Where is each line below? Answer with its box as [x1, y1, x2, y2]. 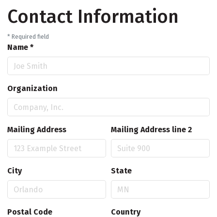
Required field [10, 33, 49, 41]
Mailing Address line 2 [111, 125, 192, 135]
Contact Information [7, 5, 179, 28]
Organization [7, 84, 58, 93]
